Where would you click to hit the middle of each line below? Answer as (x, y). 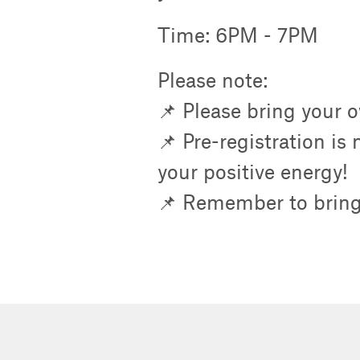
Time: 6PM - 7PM (238, 35)
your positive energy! (253, 172)
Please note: (213, 80)
